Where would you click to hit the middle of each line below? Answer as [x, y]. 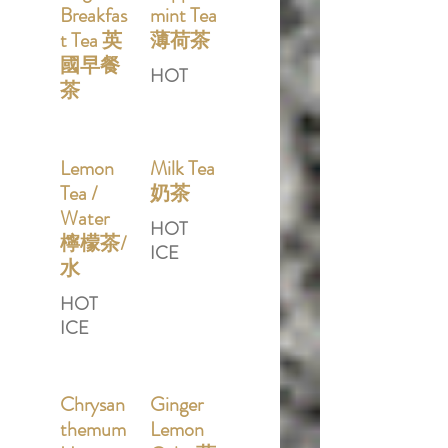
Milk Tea [182, 168]
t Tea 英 [91, 40]
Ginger [176, 404]
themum [93, 429]
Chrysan [92, 404]
